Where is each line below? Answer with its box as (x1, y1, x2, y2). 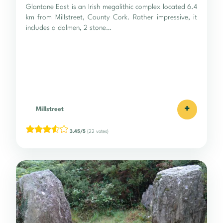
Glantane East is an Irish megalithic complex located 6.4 (26, 3, 197, 10)
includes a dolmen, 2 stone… (26, 24, 111, 31)
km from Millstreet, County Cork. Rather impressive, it (26, 13, 197, 21)
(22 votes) (86, 128, 109, 134)
